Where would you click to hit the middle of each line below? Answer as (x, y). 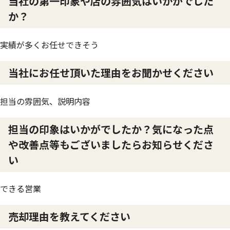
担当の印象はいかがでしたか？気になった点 (111, 129)
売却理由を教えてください (69, 216)
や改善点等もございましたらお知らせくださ (111, 145)
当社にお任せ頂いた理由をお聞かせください (111, 73)
